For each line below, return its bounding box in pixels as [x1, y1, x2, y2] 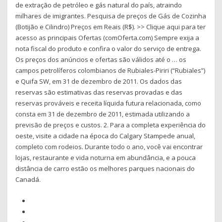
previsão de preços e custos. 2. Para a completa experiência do [15, 120, 206, 130]
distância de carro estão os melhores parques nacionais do [15, 164, 195, 173]
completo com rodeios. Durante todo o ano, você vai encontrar [15, 142, 203, 152]
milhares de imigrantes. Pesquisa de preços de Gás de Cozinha [15, 11, 207, 21]
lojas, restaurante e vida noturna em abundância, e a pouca [15, 153, 196, 163]
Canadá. [15, 175, 41, 184]
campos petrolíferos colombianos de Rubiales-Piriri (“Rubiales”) [15, 66, 206, 75]
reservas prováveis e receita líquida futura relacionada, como [15, 99, 202, 108]
